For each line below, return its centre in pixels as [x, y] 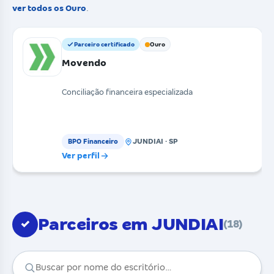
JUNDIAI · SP [155, 141]
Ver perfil [81, 156]
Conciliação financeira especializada [127, 92]
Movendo [84, 63]
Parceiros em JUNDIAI [131, 224]
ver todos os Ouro [49, 8]
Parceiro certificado [104, 44]
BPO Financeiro [93, 142]
